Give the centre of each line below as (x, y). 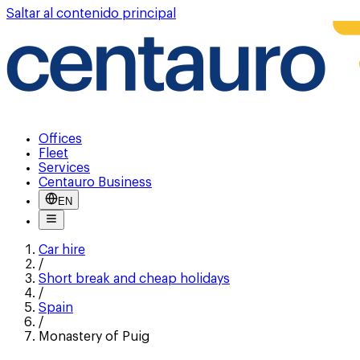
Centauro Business (95, 182)
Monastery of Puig (94, 337)
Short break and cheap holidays (134, 279)
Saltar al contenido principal (91, 14)
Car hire (62, 250)
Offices (60, 139)
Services (64, 168)
